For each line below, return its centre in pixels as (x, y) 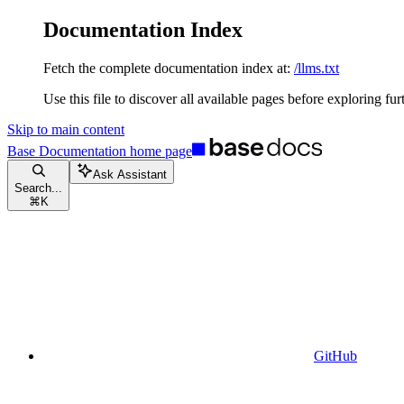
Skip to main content (66, 129)
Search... (38, 188)
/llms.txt (317, 68)
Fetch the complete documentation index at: (167, 68)
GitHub (335, 355)
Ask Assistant (130, 174)
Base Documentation (67, 151)
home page (159, 151)
